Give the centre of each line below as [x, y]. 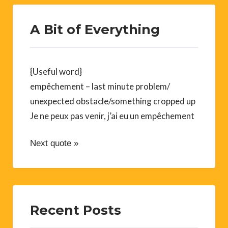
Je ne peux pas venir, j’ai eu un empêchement [112, 116]
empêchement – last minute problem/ [100, 86]
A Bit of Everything [95, 29]
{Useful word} [56, 71]
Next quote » [54, 143]
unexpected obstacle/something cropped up [113, 101]
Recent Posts [76, 210]
